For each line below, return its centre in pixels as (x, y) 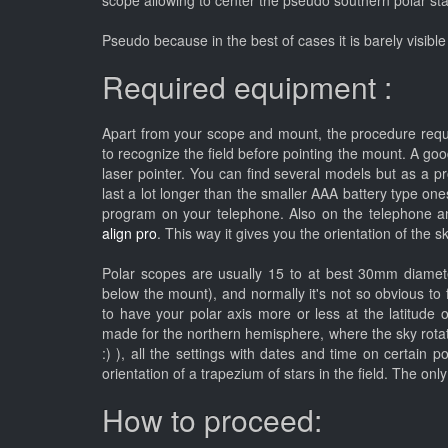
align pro (129, 233)
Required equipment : (247, 86)
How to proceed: (212, 419)
